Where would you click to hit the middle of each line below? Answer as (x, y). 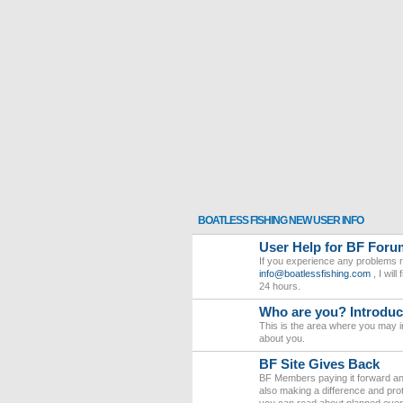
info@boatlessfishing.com (315, 273)
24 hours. (280, 286)
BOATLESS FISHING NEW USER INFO (281, 220)
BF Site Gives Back (319, 364)
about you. (282, 338)
